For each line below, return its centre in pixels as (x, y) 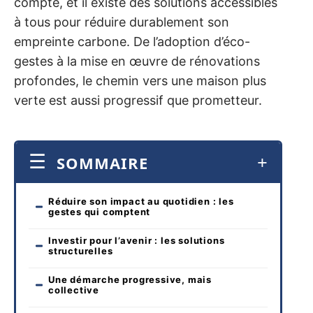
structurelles (81, 250)
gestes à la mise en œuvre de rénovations (137, 61)
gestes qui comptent (100, 211)
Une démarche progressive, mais (130, 279)
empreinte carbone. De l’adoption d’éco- (132, 42)
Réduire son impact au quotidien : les (141, 201)
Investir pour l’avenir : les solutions (137, 240)
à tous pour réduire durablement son (122, 22)
